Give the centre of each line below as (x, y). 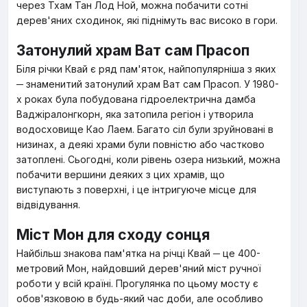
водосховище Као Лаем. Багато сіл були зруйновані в (145, 129)
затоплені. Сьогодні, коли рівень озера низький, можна (148, 159)
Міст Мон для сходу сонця (113, 235)
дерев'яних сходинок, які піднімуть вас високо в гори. (147, 20)
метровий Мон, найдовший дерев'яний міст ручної (139, 268)
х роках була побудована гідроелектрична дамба (136, 99)
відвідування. (48, 205)
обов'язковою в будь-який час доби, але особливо (140, 298)
